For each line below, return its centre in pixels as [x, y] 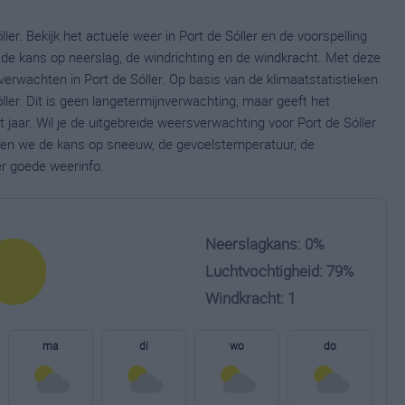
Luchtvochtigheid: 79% [280, 271]
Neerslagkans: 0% [265, 244]
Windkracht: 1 [250, 298]
